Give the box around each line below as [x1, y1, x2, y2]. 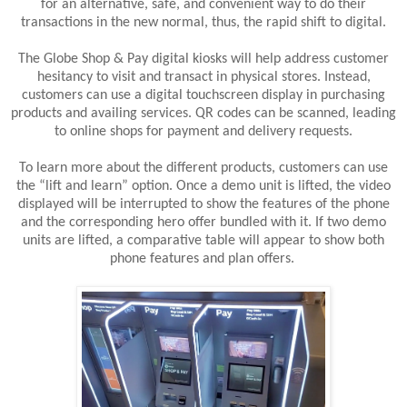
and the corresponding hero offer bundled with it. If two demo [21, 215, 386, 231]
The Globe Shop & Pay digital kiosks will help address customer [18, 52, 389, 67]
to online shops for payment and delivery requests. [55, 124, 352, 140]
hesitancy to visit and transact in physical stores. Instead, [36, 70, 371, 85]
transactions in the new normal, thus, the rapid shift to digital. [21, 15, 386, 31]
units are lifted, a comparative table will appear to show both [23, 233, 384, 249]
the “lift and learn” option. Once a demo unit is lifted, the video [16, 179, 391, 194]
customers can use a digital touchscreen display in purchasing [22, 88, 385, 104]
